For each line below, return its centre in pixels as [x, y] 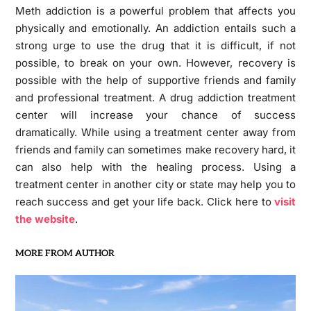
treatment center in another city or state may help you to [155, 184]
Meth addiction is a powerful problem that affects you [155, 10]
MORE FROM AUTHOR [65, 253]
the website [45, 219]
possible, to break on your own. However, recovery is [155, 62]
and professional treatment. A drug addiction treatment [155, 97]
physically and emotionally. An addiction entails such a [155, 28]
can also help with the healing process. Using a [155, 167]
